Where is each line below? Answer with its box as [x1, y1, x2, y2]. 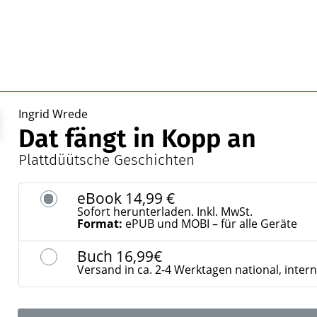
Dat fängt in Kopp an [18, 123, 256, 154]
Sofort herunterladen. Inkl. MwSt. [76, 204, 253, 219]
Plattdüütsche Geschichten [18, 151, 195, 169]
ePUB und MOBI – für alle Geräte [122, 216, 297, 231]
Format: [76, 216, 122, 231]
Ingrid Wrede [18, 106, 88, 122]
